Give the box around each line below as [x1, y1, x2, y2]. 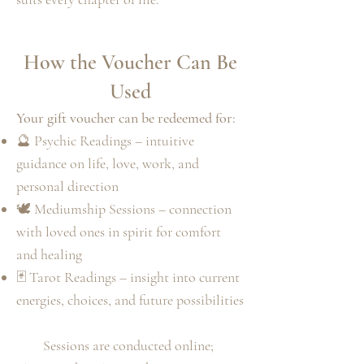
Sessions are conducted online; [43, 336, 217, 355]
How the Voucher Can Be [23, 50, 237, 76]
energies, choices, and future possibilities [16, 291, 244, 310]
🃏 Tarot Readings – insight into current [16, 268, 240, 287]
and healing [16, 245, 82, 264]
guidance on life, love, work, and [16, 154, 199, 173]
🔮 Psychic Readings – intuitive [16, 132, 194, 150]
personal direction [16, 177, 119, 196]
